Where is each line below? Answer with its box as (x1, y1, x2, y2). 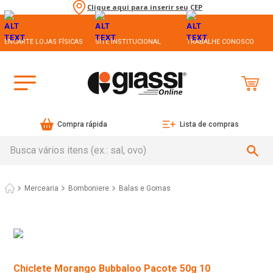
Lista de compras (179, 120, 239, 129)
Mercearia (24, 184, 58, 193)
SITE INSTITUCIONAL (95, 37, 161, 46)
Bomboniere (68, 184, 109, 193)
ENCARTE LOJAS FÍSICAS (4, 37, 83, 46)
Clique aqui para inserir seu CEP (87, 2, 202, 12)
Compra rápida (57, 120, 108, 129)
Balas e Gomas (119, 184, 171, 193)
